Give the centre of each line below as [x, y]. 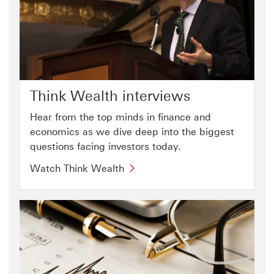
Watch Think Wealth [77, 169]
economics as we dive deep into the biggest [132, 132]
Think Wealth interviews [110, 96]
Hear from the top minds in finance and [120, 117]
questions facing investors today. [106, 147]
